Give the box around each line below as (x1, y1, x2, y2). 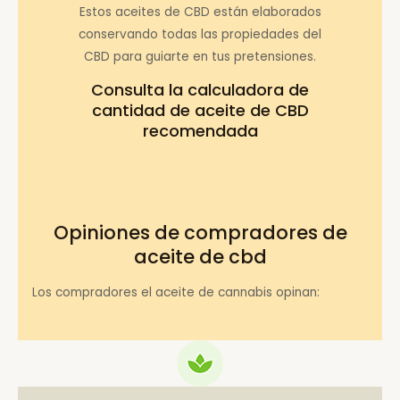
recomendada (142, 120, 258, 143)
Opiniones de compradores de (53, 219, 347, 246)
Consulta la (91, 79, 187, 102)
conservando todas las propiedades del (79, 25, 321, 43)
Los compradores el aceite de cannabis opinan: (32, 284, 321, 302)
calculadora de (187, 79, 309, 102)
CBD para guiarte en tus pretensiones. (84, 47, 316, 65)
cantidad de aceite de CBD (91, 99, 309, 122)
